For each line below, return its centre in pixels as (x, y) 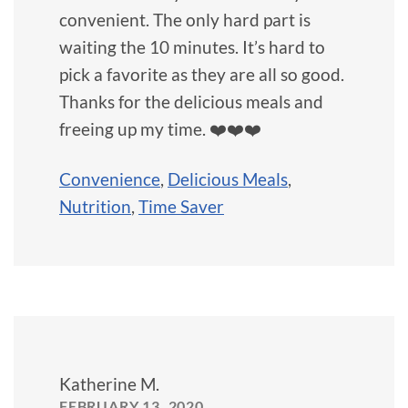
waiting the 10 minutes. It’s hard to (192, 46)
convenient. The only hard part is (185, 19)
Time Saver (181, 206)
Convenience (110, 178)
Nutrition (95, 206)
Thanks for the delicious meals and (191, 101)
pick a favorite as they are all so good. (202, 74)
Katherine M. (109, 383)
